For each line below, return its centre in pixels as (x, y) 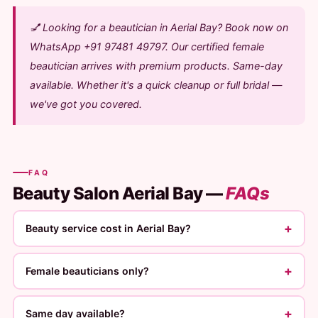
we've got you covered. (86, 104)
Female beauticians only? (88, 271)
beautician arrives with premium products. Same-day (156, 66)
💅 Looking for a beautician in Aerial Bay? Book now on (159, 27)
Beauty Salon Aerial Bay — (119, 193)
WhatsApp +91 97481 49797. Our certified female (147, 46)
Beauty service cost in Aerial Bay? (109, 228)
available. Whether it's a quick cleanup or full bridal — (155, 85)
